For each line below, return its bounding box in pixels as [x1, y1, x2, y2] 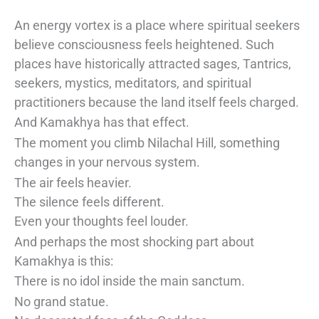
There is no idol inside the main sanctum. [14, 273, 245, 289]
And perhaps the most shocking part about [14, 234, 254, 249]
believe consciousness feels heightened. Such [14, 36, 274, 52]
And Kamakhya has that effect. [14, 115, 189, 130]
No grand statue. [14, 294, 109, 310]
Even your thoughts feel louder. [14, 213, 189, 229]
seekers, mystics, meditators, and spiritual [14, 75, 251, 90]
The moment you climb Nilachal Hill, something [14, 135, 280, 151]
